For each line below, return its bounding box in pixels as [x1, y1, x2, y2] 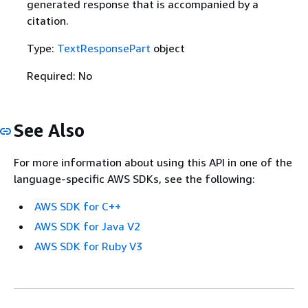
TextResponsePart [56, 41, 151, 55]
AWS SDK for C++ [34, 199, 121, 214]
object [150, 41, 185, 55]
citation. [26, 13, 69, 27]
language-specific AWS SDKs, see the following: [14, 172, 255, 186]
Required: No [26, 68, 92, 82]
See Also [14, 119, 85, 141]
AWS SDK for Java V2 [34, 219, 140, 234]
